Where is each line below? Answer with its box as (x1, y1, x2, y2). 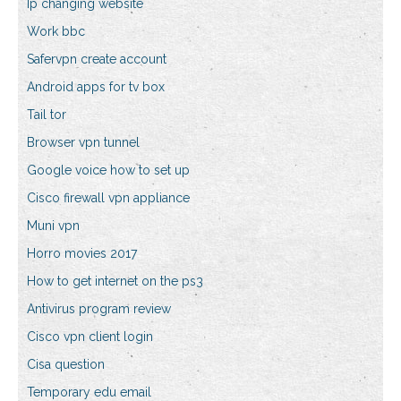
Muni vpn (27, 218, 80, 234)
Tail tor (27, 107, 66, 123)
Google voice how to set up (27, 163, 190, 178)
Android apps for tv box (27, 80, 165, 95)
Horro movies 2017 (27, 246, 137, 261)
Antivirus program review (27, 302, 171, 317)
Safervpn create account (27, 52, 166, 67)
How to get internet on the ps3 (27, 274, 203, 289)
